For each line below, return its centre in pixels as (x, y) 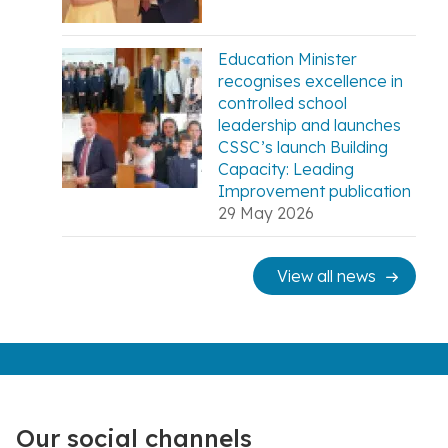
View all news (326, 275)
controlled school (283, 102)
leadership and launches (310, 124)
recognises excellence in (311, 80)
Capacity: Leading (286, 168)
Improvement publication (315, 190)
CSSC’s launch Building (303, 146)
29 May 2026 (266, 212)
